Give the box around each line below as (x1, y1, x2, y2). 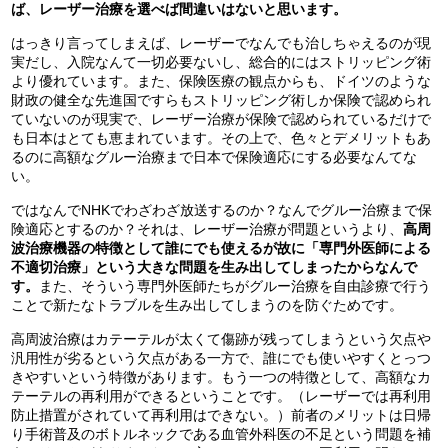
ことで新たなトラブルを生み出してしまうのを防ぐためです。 (11, 297, 404, 314)
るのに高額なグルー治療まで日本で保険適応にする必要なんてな (11, 149, 418, 166)
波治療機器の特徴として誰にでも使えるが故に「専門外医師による (11, 240, 432, 257)
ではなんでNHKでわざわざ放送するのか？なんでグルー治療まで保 (11, 202, 433, 219)
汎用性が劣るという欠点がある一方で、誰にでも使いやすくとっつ (11, 350, 432, 367)
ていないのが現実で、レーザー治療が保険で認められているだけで (11, 111, 432, 128)
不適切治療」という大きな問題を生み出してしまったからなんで (11, 259, 418, 276)
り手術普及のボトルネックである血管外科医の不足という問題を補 (11, 426, 432, 443)
